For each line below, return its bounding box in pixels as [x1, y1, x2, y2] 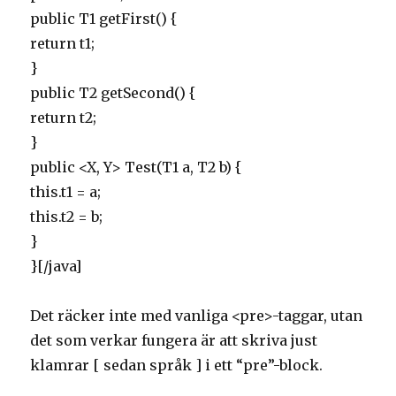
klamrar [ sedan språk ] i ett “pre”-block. [30, 356, 324, 374]
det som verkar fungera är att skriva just [30, 331, 318, 349]
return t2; [30, 109, 97, 126]
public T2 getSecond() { [30, 84, 197, 102]
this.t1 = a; [30, 183, 102, 201]
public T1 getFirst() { [30, 10, 179, 27]
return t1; [30, 34, 95, 52]
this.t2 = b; [30, 208, 103, 225]
